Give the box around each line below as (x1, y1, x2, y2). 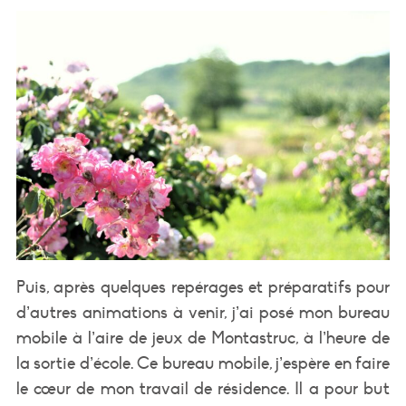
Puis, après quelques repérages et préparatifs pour (15, 276, 391, 297)
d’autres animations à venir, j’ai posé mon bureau (15, 302, 391, 323)
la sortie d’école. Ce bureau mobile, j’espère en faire (15, 353, 391, 373)
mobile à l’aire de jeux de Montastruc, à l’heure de (15, 327, 391, 348)
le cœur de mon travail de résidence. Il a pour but (15, 378, 391, 399)
